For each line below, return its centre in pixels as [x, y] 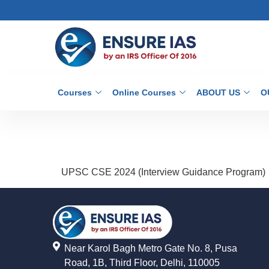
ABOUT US [218, 92]
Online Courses [144, 92]
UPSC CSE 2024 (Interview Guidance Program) [163, 172]
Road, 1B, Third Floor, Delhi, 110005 [142, 262]
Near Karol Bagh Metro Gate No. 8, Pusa [151, 248]
